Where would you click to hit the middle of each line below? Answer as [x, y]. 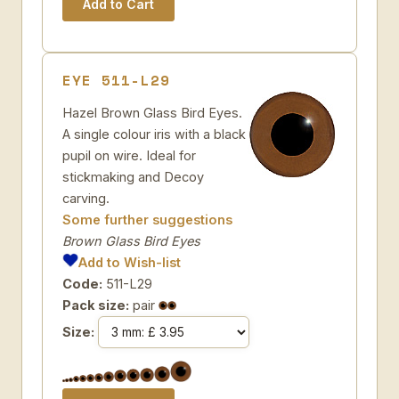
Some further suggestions [147, 220]
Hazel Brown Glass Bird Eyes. [152, 113]
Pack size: [96, 305]
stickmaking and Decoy [133, 177]
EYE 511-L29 [116, 80]
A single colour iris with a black [154, 134]
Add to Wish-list [130, 262]
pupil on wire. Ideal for [129, 155]
